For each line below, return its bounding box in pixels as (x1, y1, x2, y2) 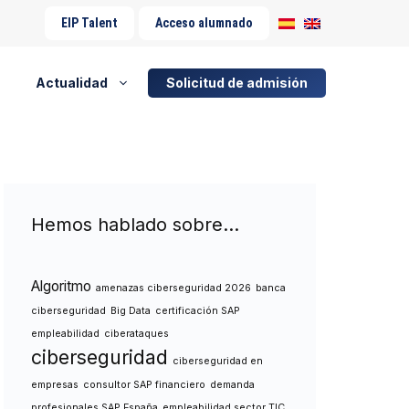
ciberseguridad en (173, 355, 263, 367)
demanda (210, 379, 255, 391)
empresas (31, 379, 79, 391)
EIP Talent (60, 16, 118, 30)
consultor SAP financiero (83, 379, 205, 391)
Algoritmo (31, 278, 91, 295)
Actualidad (35, 75, 108, 90)
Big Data (110, 305, 151, 317)
